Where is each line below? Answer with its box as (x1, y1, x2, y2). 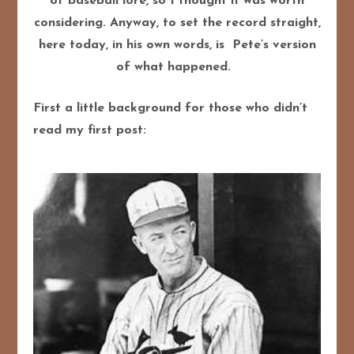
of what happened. (115, 61, 239, 74)
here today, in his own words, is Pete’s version (38, 39, 316, 52)
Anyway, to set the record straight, (109, 17, 321, 30)
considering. (33, 17, 110, 30)
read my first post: (33, 124, 147, 137)
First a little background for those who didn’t (33, 102, 308, 115)
